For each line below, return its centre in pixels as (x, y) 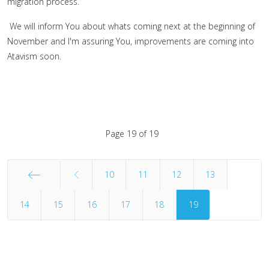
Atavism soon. (34, 56)
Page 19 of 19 (132, 134)
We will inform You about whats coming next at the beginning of (131, 26)
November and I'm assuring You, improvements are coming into (131, 41)
